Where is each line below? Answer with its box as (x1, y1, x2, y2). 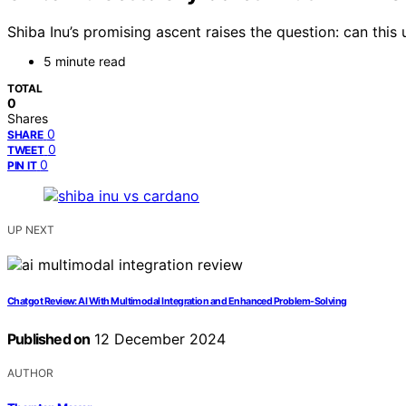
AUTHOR (7, 366, 53, 381)
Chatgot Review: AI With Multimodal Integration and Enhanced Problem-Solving (7, 295, 347, 308)
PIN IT (7, 159, 37, 173)
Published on (7, 330, 91, 349)
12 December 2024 (90, 330, 227, 349)
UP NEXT (7, 223, 54, 237)
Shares (7, 111, 48, 127)
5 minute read (43, 53, 126, 70)
